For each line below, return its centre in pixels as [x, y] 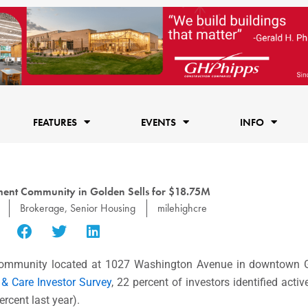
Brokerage [42, 208]
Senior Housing [103, 208]
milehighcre [182, 208]
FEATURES [55, 122]
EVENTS [158, 122]
